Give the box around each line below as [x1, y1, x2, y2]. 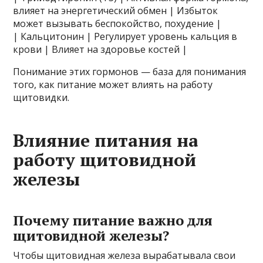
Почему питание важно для [13, 210, 213, 230]
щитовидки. [13, 90, 70, 104]
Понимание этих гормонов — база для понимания [13, 65, 247, 78]
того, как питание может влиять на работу [13, 77, 213, 91]
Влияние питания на [13, 128, 199, 152]
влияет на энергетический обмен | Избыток [13, 4, 218, 17]
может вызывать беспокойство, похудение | [13, 16, 222, 30]
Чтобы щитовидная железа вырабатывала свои [13, 248, 236, 262]
